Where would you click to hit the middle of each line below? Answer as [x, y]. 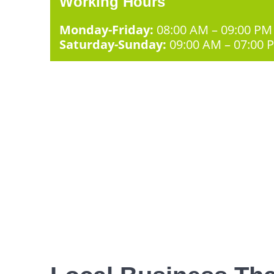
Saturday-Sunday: [113, 45]
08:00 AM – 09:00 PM [213, 30]
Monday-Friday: [107, 30]
